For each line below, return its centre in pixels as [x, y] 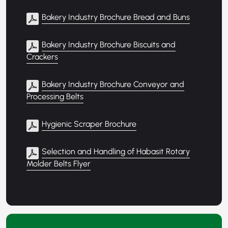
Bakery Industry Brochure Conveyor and [113, 84]
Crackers [42, 57]
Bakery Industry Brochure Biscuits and [109, 45]
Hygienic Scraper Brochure [89, 124]
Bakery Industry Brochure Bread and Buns [116, 17]
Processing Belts [55, 97]
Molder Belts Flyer [59, 164]
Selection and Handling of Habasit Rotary [116, 152]
